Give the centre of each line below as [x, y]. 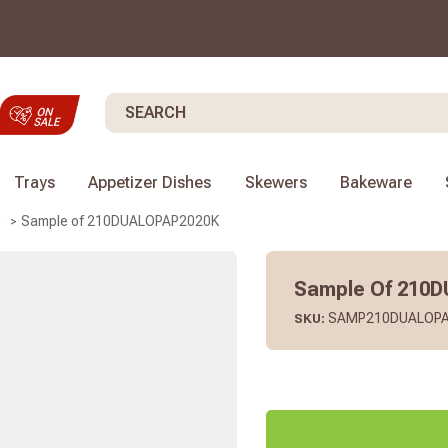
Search [127, 103]
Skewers [275, 182]
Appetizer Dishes [150, 182]
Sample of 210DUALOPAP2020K [120, 220]
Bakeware [375, 182]
